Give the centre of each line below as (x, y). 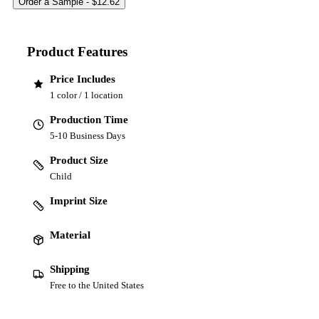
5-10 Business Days (88, 136)
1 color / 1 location (87, 95)
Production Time (89, 120)
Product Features (77, 51)
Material (70, 235)
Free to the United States (97, 286)
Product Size (79, 161)
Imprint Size (79, 201)
